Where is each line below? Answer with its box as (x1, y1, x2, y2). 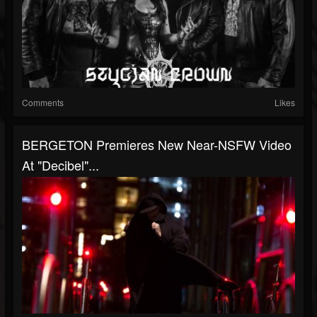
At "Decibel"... (22, 156, 99, 174)
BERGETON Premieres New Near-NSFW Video (22, 135, 292, 154)
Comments (22, 96, 64, 108)
